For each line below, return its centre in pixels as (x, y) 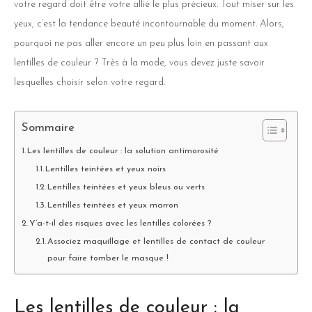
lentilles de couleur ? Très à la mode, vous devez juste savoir (139, 63)
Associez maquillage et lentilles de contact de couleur (156, 241)
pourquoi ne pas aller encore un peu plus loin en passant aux (141, 43)
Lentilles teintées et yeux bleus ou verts (126, 187)
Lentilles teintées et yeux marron (112, 205)
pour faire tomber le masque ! (108, 258)
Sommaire (48, 128)
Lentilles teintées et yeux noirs (105, 169)
